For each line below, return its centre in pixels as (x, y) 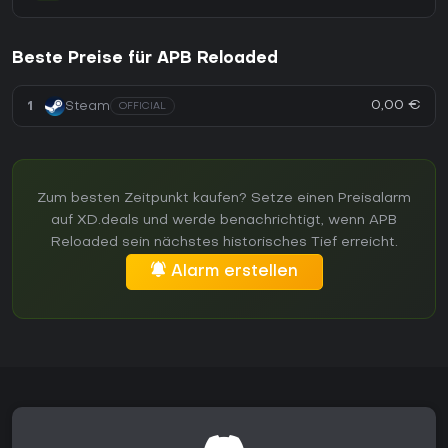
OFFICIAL (142, 107)
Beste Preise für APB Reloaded (145, 59)
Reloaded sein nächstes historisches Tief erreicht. (224, 243)
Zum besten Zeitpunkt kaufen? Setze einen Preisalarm (224, 199)
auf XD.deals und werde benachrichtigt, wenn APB (224, 221)
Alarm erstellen (234, 272)
